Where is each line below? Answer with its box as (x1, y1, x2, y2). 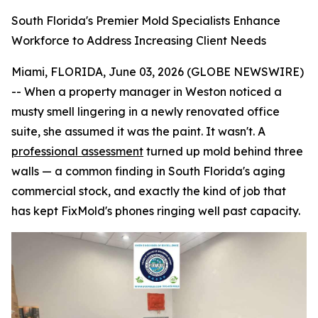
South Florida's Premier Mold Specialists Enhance (11, 13, 280, 28)
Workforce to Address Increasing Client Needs (11, 33, 266, 48)
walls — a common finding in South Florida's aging (11, 164, 285, 178)
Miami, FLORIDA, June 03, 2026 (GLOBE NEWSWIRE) (11, 65, 304, 79)
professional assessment (11, 144, 143, 158)
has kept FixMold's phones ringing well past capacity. (11, 204, 300, 218)
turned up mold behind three (143, 144, 303, 158)
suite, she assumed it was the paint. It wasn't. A (11, 124, 265, 138)
